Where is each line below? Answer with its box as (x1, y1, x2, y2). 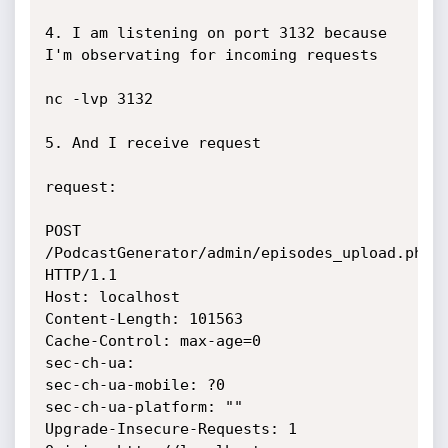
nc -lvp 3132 (44, 90, 153, 108)
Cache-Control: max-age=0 (44, 332, 261, 350)
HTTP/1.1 (44, 266, 117, 284)
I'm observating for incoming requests (44, 46, 378, 64)
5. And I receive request (44, 134, 261, 152)
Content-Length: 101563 (44, 310, 243, 328)
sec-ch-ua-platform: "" (44, 398, 243, 416)
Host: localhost (44, 288, 180, 306)
